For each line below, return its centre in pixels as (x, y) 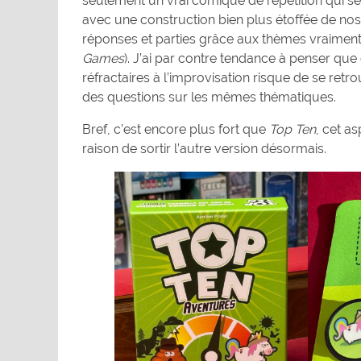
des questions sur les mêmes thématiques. (209, 98)
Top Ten (293, 130)
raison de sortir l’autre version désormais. (204, 149)
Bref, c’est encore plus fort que (176, 130)
